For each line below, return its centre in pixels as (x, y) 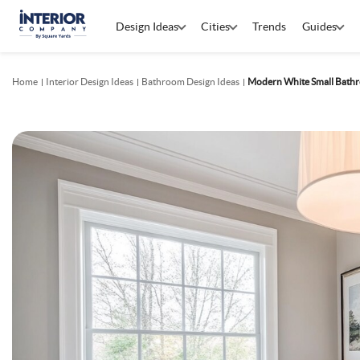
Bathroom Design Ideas (190, 82)
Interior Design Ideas (90, 82)
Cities (215, 26)
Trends (269, 26)
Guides (319, 26)
